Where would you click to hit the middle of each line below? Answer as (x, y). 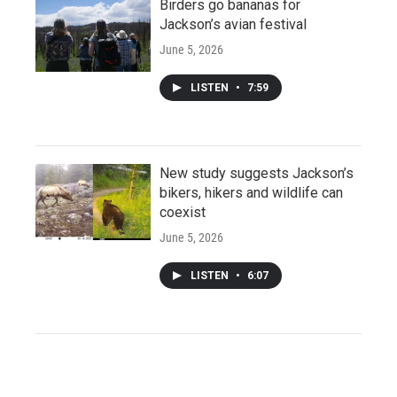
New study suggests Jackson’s (257, 173)
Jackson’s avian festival (233, 24)
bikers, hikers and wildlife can (251, 192)
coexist (183, 212)
